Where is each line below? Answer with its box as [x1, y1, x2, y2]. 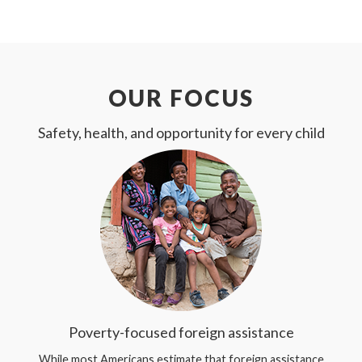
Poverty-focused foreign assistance [68, 323, 294, 341]
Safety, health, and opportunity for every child [37, 124, 325, 141]
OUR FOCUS [107, 84, 255, 112]
